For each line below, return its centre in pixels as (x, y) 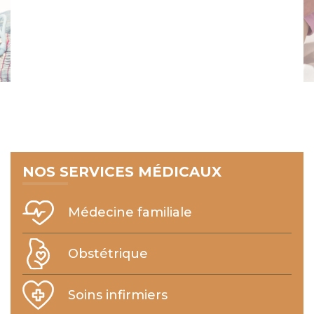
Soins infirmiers (118, 295)
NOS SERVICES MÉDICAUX (122, 172)
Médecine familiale (130, 213)
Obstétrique (108, 254)
